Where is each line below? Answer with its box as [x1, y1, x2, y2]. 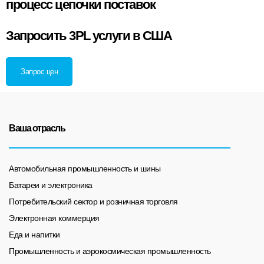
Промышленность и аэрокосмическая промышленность [9, 246, 211, 256]
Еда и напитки [9, 229, 60, 239]
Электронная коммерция [9, 213, 100, 223]
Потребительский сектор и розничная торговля [9, 196, 178, 206]
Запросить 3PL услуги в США [6, 28, 171, 43]
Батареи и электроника [9, 180, 93, 190]
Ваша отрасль [9, 123, 65, 133]
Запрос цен [21, 67, 58, 76]
